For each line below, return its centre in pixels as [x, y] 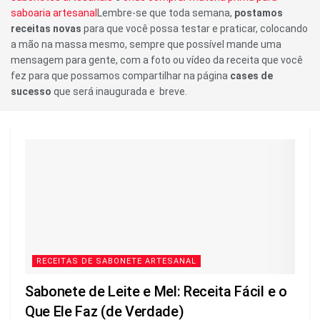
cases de [251, 75]
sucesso [31, 91]
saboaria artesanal [54, 12]
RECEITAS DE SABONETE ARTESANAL [116, 261]
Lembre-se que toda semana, [166, 12]
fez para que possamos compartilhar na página [120, 75]
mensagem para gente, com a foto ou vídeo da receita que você [157, 60]
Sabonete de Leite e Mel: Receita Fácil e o [156, 291]
